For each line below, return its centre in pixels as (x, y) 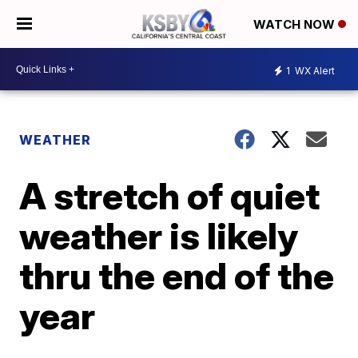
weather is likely (159, 236)
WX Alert (314, 70)
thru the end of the (177, 276)
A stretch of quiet (170, 196)
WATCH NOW (296, 25)
